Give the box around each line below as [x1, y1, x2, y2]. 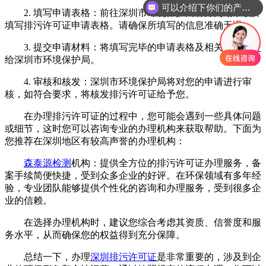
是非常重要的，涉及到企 [157, 251, 261, 262]
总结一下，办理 [5, 251, 90, 262]
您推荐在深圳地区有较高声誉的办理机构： [5, 135, 185, 146]
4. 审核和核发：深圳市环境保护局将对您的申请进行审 [5, 76, 252, 87]
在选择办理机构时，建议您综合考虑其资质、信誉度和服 [5, 217, 261, 227]
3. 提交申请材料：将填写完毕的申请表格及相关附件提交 [5, 42, 261, 52]
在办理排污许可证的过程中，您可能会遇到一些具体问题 [5, 110, 261, 121]
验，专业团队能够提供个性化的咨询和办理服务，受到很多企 [5, 182, 261, 193]
